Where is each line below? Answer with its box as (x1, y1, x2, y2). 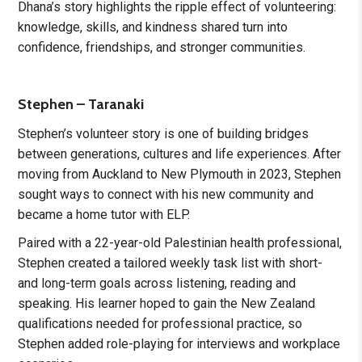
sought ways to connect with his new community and (18, 187, 314, 203)
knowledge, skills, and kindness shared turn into (18, 19, 288, 36)
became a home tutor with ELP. (18, 207, 191, 223)
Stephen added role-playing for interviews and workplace (18, 336, 341, 352)
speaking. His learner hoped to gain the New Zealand (18, 296, 316, 312)
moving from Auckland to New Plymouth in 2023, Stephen (18, 166, 342, 183)
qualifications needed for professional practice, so (18, 316, 303, 332)
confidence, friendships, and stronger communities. (18, 40, 306, 56)
